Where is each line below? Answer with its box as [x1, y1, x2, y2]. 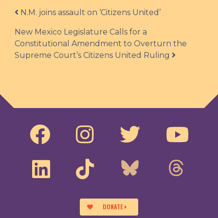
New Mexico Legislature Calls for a [15, 27, 147, 37]
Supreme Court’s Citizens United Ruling [15, 51, 172, 60]
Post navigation [18, 4, 83, 22]
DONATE [102, 202, 123, 211]
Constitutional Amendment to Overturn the [15, 39, 187, 49]
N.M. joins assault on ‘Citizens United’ [18, 8, 161, 18]
